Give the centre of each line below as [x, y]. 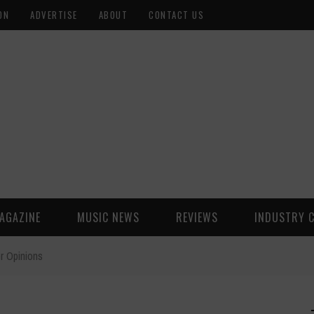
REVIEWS [197, 217]
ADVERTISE [54, 15]
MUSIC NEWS [108, 217]
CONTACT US [176, 15]
